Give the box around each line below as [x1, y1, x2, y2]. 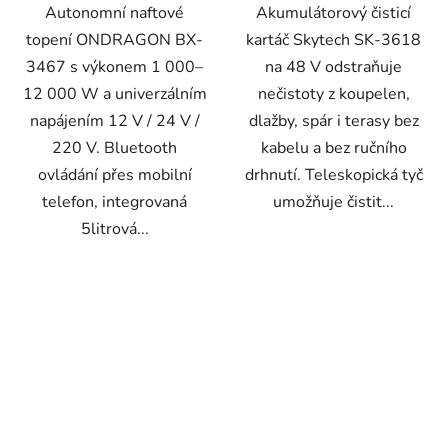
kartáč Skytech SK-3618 [246, 29, 421, 52]
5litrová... [80, 218, 149, 241]
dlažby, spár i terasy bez [248, 110, 419, 133]
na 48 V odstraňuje [265, 56, 402, 79]
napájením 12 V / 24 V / [29, 110, 200, 133]
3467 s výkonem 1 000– [26, 56, 203, 79]
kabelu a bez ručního [260, 137, 407, 160]
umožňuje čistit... [273, 191, 394, 214]
